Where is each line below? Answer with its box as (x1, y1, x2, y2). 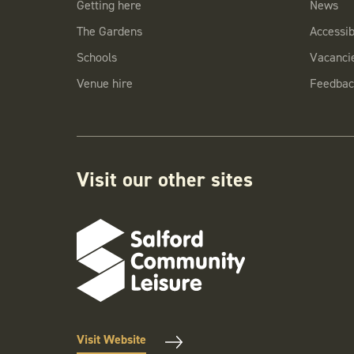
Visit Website (76, 331, 146, 348)
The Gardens (76, 23, 142, 40)
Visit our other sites (76, 166, 253, 193)
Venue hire (76, 75, 133, 92)
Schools (76, 49, 117, 66)
